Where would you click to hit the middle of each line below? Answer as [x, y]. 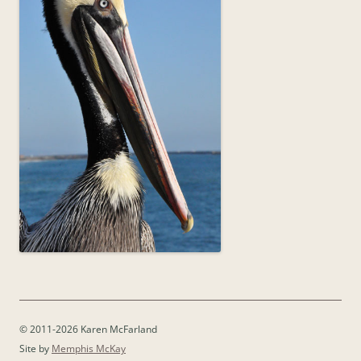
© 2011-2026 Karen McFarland [88, 329]
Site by [35, 348]
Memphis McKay [89, 348]
